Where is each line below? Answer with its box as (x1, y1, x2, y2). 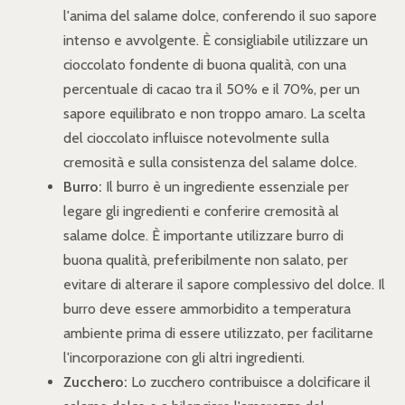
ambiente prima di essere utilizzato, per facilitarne (63, 324, 373, 342)
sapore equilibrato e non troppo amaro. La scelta (63, 104, 365, 122)
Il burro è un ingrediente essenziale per (102, 177, 349, 195)
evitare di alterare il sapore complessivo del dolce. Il (63, 275, 385, 293)
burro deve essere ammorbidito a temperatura (63, 299, 351, 317)
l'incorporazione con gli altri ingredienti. (63, 348, 305, 366)
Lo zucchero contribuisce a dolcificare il (127, 372, 371, 391)
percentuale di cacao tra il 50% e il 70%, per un (63, 80, 360, 98)
